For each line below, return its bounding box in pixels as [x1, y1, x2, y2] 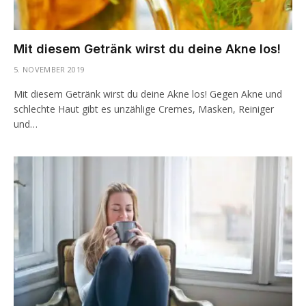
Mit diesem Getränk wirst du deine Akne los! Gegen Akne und [14, 87, 282, 100]
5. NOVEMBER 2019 [14, 64, 85, 74]
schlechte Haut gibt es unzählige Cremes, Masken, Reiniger [14, 102, 274, 115]
